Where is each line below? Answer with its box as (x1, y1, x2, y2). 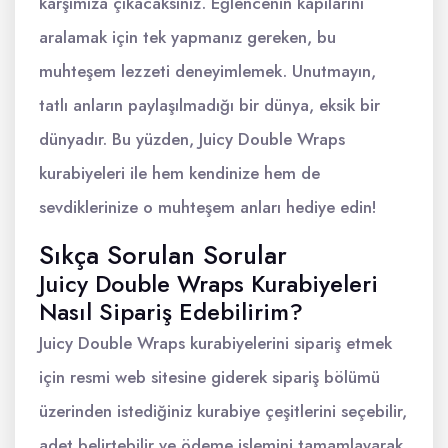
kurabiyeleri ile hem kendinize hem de (39, 161, 320, 185)
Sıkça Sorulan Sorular (39, 237, 287, 273)
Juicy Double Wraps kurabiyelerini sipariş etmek (39, 331, 392, 355)
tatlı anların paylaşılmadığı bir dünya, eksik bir (39, 93, 380, 117)
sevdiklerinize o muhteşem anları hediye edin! (39, 195, 377, 219)
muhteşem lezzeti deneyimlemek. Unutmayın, (39, 59, 376, 83)
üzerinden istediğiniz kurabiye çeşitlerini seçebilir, (39, 399, 407, 423)
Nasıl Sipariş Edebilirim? (39, 295, 303, 329)
